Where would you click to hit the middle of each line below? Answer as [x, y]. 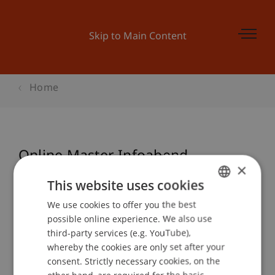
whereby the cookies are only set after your [136, 247]
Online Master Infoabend [103, 157]
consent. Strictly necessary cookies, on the [134, 261]
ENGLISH [222, 224]
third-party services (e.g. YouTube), [119, 233]
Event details [63, 226]
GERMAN [223, 203]
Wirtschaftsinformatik [92, 175]
